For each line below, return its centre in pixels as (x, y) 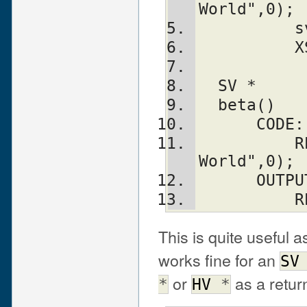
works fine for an (219, 259)
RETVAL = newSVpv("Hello (247, 144)
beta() (247, 105)
